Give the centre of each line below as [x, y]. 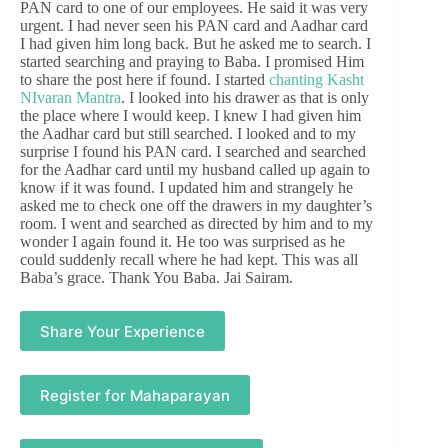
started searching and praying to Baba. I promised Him [192, 62]
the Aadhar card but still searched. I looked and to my [188, 134]
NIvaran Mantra [70, 98]
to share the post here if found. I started [144, 80]
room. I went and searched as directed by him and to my [196, 224]
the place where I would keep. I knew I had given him [190, 116]
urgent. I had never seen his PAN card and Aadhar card [194, 26]
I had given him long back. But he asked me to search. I [195, 44]
